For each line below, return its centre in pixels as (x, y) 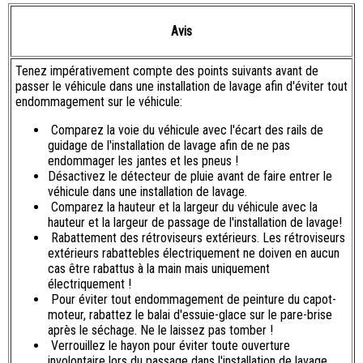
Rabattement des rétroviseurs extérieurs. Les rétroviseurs (196, 238)
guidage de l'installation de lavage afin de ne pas (169, 146)
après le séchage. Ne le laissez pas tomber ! (160, 331)
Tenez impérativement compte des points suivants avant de (167, 71)
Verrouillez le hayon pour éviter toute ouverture (169, 346)
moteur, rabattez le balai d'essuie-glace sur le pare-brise (190, 315)
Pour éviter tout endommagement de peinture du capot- (192, 300)
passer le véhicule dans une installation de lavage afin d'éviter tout (181, 87)
